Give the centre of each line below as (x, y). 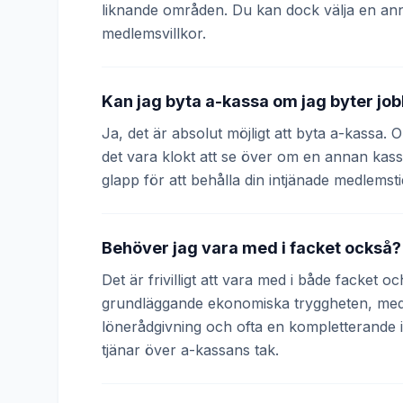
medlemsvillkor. (154, 33)
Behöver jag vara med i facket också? (251, 248)
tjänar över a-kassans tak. (190, 350)
